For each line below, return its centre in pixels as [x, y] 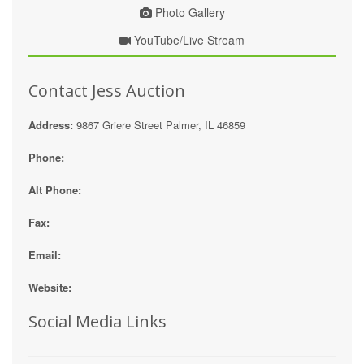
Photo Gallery [188, 13]
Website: [50, 288]
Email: [45, 255]
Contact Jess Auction [107, 91]
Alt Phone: [55, 190]
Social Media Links [97, 322]
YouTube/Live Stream [188, 40]
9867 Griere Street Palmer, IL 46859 [161, 125]
